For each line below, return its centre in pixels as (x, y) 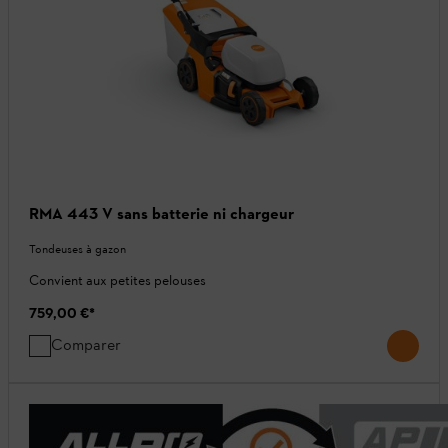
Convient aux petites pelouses (117, 281)
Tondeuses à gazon (77, 249)
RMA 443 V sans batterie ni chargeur (161, 214)
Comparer (86, 345)
